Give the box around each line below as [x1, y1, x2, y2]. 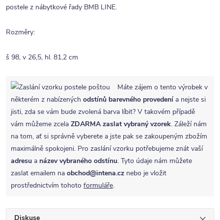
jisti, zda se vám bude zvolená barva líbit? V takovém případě [11, 107, 195, 116]
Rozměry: [6, 27, 35, 37]
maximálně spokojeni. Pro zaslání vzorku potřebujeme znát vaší [11, 144, 203, 153]
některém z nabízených [11, 95, 83, 104]
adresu [11, 156, 32, 165]
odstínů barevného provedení [83, 95, 173, 104]
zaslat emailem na [11, 168, 67, 178]
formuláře [83, 181, 113, 190]
